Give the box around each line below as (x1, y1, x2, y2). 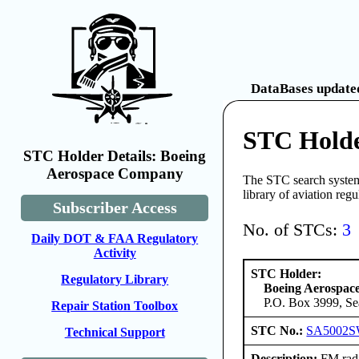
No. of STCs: (243, 220, 343, 240)
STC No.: (251, 323, 307, 337)
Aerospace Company (46, 165, 184, 182)
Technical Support (64, 325, 165, 339)
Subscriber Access (52, 199, 177, 216)
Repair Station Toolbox (51, 299, 179, 313)
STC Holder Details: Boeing (23, 147, 207, 164)
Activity (93, 246, 136, 260)
